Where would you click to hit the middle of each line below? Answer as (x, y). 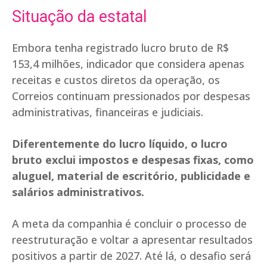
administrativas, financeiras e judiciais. (108, 112)
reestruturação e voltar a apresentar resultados (132, 240)
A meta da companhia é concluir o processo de (129, 224)
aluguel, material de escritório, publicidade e (131, 176)
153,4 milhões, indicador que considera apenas (128, 64)
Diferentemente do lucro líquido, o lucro (120, 144)
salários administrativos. (78, 192)
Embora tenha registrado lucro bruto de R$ (120, 48)
